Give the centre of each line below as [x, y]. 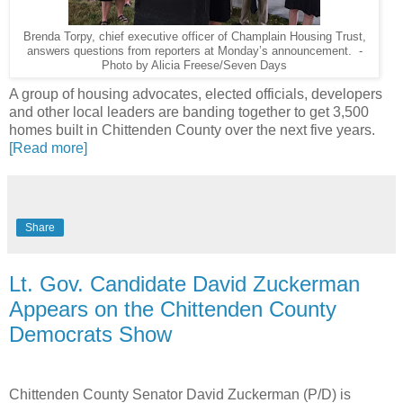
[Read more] [48, 148]
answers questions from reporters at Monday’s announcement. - [194, 51]
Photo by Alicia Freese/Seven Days [194, 65]
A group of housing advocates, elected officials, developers [196, 94]
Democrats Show [90, 334]
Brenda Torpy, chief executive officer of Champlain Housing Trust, [194, 36]
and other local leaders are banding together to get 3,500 [189, 112]
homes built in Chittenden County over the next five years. [192, 130]
